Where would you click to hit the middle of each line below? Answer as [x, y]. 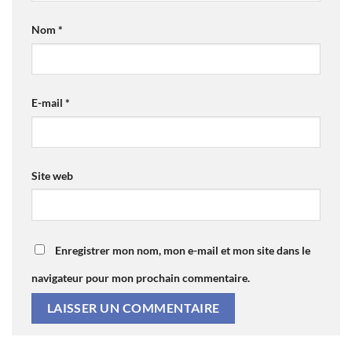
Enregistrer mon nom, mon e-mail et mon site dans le [183, 250]
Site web [52, 175]
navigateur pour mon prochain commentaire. [141, 277]
